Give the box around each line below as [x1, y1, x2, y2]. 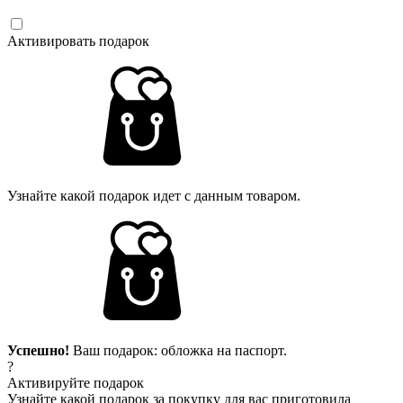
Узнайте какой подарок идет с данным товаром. [7, 187, 300, 203]
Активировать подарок [7, 32, 149, 49]
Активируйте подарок [7, 374, 144, 390]
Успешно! [7, 342, 69, 358]
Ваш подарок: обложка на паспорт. [69, 342, 287, 358]
